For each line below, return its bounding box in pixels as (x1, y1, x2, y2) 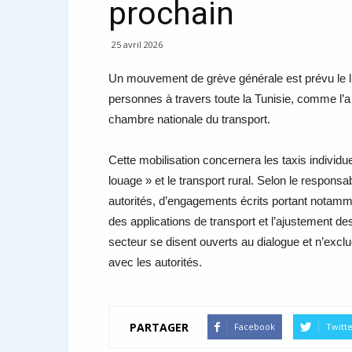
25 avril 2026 (112, 38, 163, 50)
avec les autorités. (108, 255, 202, 269)
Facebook (234, 321, 275, 332)
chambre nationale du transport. (108, 112, 270, 126)
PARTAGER (130, 319, 189, 335)
